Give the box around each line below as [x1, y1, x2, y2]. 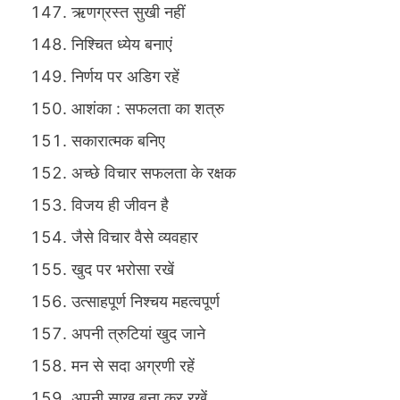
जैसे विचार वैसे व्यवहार [71, 228, 198, 247]
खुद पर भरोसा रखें [71, 260, 174, 279]
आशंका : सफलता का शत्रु [71, 99, 224, 119]
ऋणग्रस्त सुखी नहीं [71, 3, 185, 22]
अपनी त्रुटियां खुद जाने [71, 324, 205, 344]
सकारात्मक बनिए [71, 131, 165, 151]
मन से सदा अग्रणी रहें [71, 356, 195, 376]
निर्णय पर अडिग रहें [71, 67, 179, 87]
